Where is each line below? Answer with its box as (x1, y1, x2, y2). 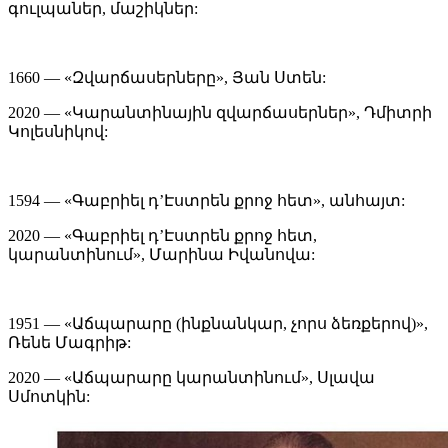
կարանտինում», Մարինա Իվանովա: (8, 246, 315, 264)
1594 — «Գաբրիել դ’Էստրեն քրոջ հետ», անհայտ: (8, 192, 405, 210)
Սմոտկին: (8, 388, 90, 406)
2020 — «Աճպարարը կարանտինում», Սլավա (8, 369, 375, 387)
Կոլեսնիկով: (8, 123, 108, 141)
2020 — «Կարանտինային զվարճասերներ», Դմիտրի (8, 104, 432, 122)
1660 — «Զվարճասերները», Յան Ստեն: (8, 69, 326, 87)
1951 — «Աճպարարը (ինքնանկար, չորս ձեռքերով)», (8, 315, 428, 333)
